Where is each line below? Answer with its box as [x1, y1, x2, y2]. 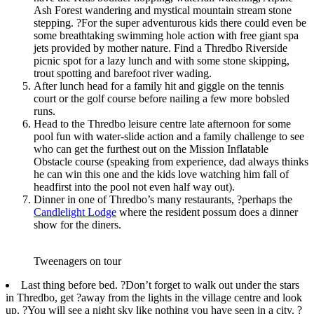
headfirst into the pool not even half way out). [34, 180, 235, 193]
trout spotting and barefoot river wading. [34, 67, 212, 79]
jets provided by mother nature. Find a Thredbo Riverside [34, 41, 287, 54]
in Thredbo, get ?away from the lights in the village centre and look [6, 291, 302, 303]
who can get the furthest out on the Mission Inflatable [34, 142, 268, 155]
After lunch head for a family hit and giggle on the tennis [34, 79, 284, 92]
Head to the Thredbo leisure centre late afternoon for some [34, 117, 291, 130]
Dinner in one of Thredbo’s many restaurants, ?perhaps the [34, 193, 292, 205]
